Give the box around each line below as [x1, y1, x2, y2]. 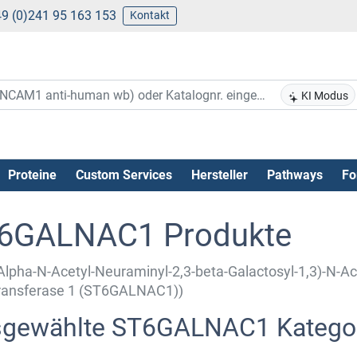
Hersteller [190, 167, 248, 182]
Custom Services [75, 167, 172, 182]
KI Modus [299, 89, 348, 103]
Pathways [266, 167, 323, 182]
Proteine [7, 167, 57, 182]
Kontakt [129, 9, 170, 22]
